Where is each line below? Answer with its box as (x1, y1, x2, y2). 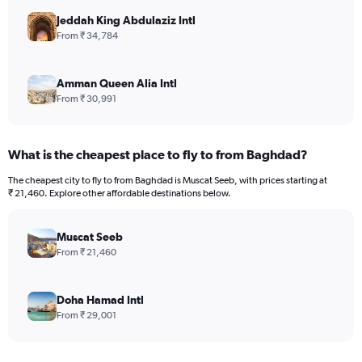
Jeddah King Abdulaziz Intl (57, 14, 196, 27)
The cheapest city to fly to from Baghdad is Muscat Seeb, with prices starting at (8, 175, 327, 186)
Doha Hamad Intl (57, 293, 144, 306)
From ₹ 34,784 (57, 30, 118, 41)
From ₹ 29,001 (57, 309, 116, 321)
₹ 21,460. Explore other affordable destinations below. (8, 187, 231, 199)
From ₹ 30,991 (57, 93, 116, 104)
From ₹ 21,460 (57, 246, 116, 258)
